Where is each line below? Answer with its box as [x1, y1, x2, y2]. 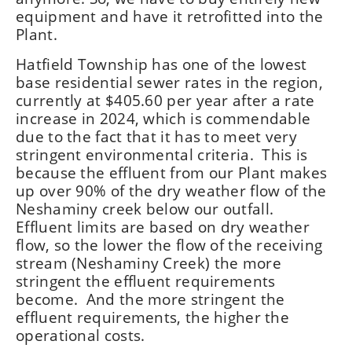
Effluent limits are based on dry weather [16, 217, 310, 236]
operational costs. [16, 325, 145, 345]
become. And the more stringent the [16, 289, 285, 309]
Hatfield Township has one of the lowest [16, 54, 307, 74]
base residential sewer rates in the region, [16, 72, 323, 92]
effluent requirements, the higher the [16, 307, 290, 327]
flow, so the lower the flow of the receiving [16, 235, 323, 255]
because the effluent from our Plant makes [16, 163, 328, 182]
